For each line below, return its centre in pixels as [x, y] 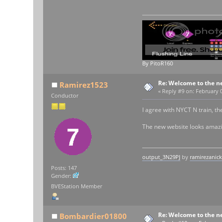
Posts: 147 [64, 168]
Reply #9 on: [178, 91]
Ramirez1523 [83, 85]
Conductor [65, 96]
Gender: [62, 176]
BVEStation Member [77, 187]
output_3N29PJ [161, 157]
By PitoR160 [157, 64]
